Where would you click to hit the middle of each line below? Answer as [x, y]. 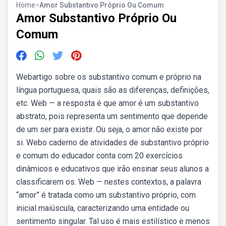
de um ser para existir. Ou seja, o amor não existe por [109, 129]
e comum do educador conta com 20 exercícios [99, 156]
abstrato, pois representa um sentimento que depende [112, 116]
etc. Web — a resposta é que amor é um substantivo [107, 103]
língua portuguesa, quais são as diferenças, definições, [113, 90]
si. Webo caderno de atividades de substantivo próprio [112, 143]
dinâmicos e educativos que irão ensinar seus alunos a [112, 169]
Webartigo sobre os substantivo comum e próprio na [109, 77]
